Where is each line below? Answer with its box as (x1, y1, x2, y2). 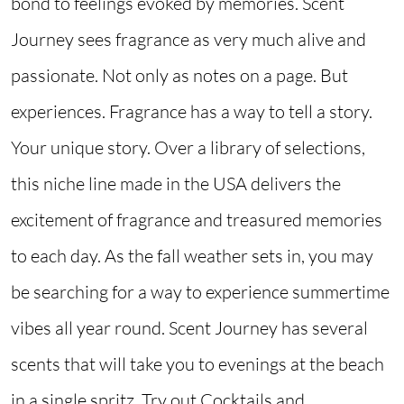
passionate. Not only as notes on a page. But (11, 64, 348, 87)
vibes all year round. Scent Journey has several (11, 317, 368, 340)
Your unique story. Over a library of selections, (11, 136, 365, 160)
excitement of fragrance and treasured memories (11, 208, 382, 232)
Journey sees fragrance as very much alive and (11, 28, 366, 51)
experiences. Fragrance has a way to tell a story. (11, 100, 372, 124)
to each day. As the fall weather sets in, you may (11, 244, 373, 268)
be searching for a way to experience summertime (11, 280, 390, 304)
